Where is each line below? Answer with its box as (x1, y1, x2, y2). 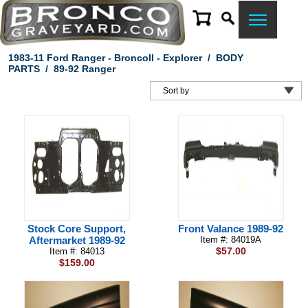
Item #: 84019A (200, 234, 262, 245)
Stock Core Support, (27, 223, 126, 234)
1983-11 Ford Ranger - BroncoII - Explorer (8, 52, 202, 63)
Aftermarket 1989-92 (28, 234, 125, 246)
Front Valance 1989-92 (178, 223, 284, 234)
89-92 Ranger (53, 63, 115, 74)
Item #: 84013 (49, 246, 104, 256)
